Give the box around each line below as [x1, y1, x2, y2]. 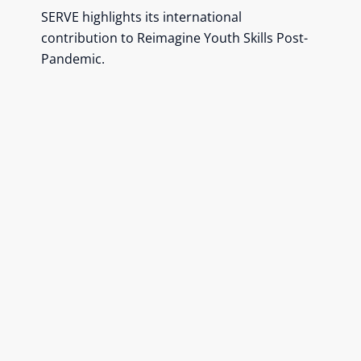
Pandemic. [41, 49, 106, 68]
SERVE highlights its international [41, 7, 243, 26]
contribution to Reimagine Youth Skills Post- [41, 28, 309, 47]
